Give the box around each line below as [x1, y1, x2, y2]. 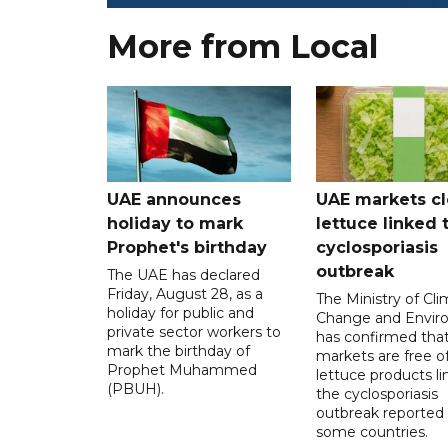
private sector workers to [107, 322, 281, 341]
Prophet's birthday [107, 237, 267, 257]
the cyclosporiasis [315, 384, 438, 403]
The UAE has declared [107, 265, 260, 284]
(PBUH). [107, 379, 164, 398]
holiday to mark [107, 213, 243, 233]
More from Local [107, 27, 378, 67]
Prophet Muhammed [107, 360, 257, 379]
